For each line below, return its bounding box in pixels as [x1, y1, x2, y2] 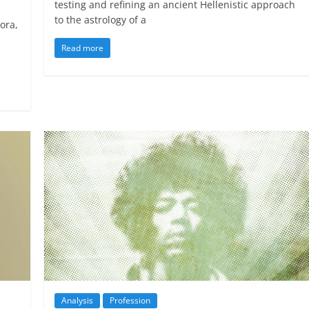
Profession [110, 294, 151, 306]
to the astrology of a [54, 12, 147, 26]
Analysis [61, 294, 94, 306]
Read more [61, 41, 104, 54]
